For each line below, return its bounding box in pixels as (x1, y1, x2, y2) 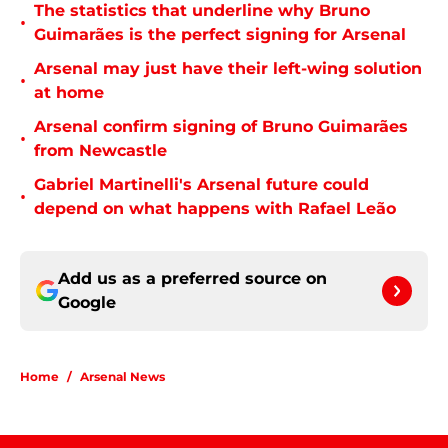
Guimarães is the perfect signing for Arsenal (34, 25, 406, 45)
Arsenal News (80, 369, 165, 385)
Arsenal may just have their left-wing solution (34, 59, 422, 79)
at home (34, 83, 104, 103)
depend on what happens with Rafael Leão (34, 199, 396, 219)
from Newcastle (34, 141, 167, 161)
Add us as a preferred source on (58, 269, 327, 289)
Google (58, 293, 116, 313)
